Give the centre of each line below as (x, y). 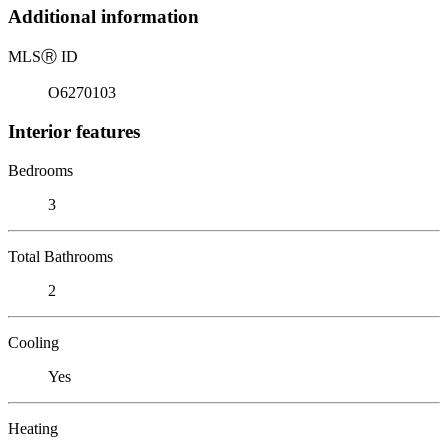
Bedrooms (40, 170)
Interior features (74, 131)
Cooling (33, 342)
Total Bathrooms (60, 256)
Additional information (103, 17)
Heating (33, 428)
